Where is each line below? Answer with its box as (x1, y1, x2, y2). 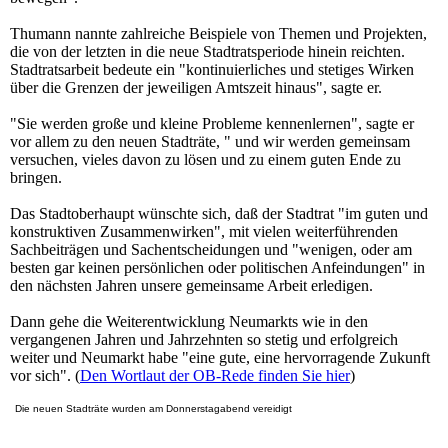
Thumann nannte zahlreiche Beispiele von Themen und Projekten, (10, 25, 427, 43)
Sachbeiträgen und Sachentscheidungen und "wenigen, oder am (10, 241, 412, 259)
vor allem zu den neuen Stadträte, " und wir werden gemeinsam (10, 133, 410, 151)
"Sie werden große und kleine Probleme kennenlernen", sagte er (10, 115, 414, 133)
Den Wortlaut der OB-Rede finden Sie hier (80, 367, 350, 385)
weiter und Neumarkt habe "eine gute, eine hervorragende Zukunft (10, 349, 430, 367)
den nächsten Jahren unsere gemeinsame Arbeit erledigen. (10, 277, 373, 295)
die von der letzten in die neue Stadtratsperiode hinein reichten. (10, 43, 405, 61)
